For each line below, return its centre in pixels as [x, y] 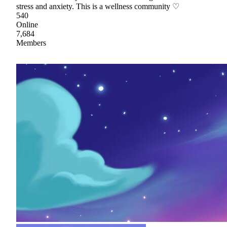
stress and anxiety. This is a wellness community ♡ [98, 7]
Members [31, 43]
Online [27, 25]
